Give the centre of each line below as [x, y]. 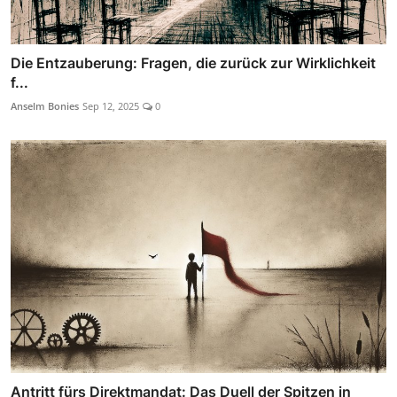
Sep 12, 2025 [111, 106]
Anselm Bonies [45, 106]
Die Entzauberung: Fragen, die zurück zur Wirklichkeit [193, 63]
